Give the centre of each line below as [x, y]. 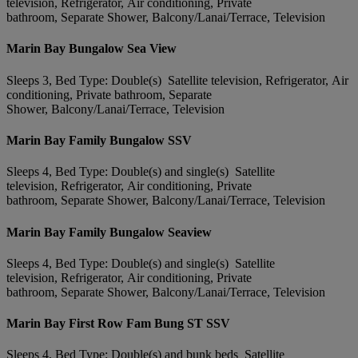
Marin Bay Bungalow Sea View [91, 49]
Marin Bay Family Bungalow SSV [99, 141]
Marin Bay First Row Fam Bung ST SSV [118, 324]
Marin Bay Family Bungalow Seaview [109, 232]
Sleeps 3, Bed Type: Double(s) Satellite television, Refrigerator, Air [177, 80]
